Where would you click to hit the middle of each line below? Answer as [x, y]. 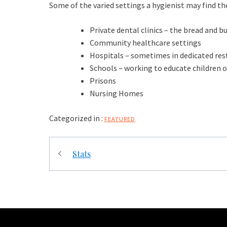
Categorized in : [76, 118]
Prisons [103, 81]
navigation [89, 166]
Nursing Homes [117, 93]
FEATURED [120, 119]
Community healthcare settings [145, 43]
